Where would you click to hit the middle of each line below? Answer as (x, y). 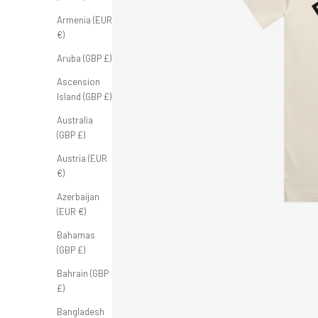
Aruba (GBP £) (84, 58)
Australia (75, 120)
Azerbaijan (78, 196)
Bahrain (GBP (83, 273)
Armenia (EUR (84, 20)
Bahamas (76, 235)
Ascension (78, 81)
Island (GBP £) (84, 96)
